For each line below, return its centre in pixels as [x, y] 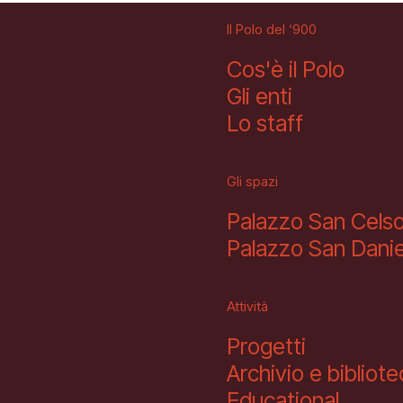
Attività [247, 306]
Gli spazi [252, 181]
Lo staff [265, 123]
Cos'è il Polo [286, 69]
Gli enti [260, 96]
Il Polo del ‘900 [272, 29]
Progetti [266, 346]
